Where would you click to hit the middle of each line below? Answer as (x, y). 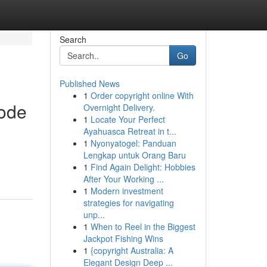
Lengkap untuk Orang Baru (134, 155)
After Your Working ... (123, 179)
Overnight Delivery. (119, 107)
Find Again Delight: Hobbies (143, 167)
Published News (89, 83)
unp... (94, 215)
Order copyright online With (142, 95)
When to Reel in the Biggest (143, 226)
